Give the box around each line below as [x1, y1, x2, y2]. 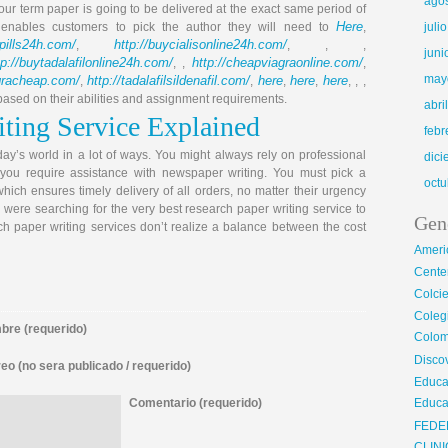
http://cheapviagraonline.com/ [192, 55, 364, 70]
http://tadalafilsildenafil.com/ [87, 73, 251, 88]
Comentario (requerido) [129, 396, 262, 410]
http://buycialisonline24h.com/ [114, 37, 287, 52]
